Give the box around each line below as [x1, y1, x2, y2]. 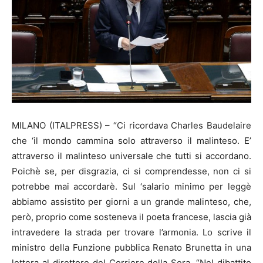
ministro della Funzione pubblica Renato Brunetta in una [12, 242, 251, 254]
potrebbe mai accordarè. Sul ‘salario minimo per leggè [12, 181, 251, 193]
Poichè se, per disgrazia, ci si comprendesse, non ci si [12, 166, 251, 177]
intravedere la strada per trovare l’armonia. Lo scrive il [12, 227, 251, 238]
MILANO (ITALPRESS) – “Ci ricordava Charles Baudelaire [12, 120, 251, 131]
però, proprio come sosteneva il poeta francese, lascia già [12, 211, 251, 223]
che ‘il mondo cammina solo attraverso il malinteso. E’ [12, 135, 251, 147]
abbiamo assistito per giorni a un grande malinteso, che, [12, 196, 251, 208]
